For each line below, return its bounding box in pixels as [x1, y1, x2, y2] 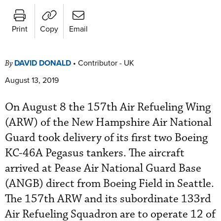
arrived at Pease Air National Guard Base [5, 161, 201, 176]
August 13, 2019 [5, 74, 59, 85]
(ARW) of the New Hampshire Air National [5, 115, 212, 130]
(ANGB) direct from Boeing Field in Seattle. [5, 176, 214, 191]
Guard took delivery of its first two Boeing [5, 130, 208, 145]
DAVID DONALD [14, 57, 71, 69]
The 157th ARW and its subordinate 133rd [5, 191, 211, 206]
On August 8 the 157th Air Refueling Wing [5, 100, 211, 114]
